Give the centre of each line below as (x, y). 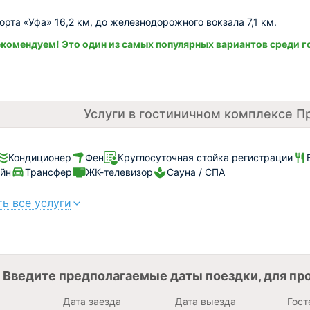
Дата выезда (205, 301)
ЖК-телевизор (119, 172)
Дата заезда (92, 301)
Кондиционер (40, 157)
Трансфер (48, 172)
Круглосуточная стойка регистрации (205, 157)
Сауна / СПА (196, 172)
